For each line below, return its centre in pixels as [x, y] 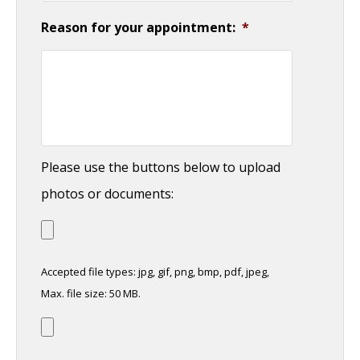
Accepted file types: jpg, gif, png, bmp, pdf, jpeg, [155, 271]
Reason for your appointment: [138, 27]
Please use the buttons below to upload [161, 167]
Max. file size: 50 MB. [91, 293]
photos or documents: [107, 193]
